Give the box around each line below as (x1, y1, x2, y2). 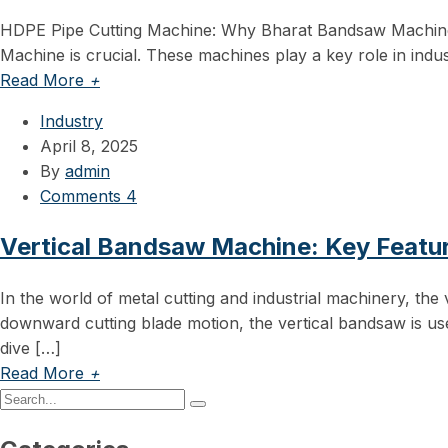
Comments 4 (40, 185, 137, 206)
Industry (40, 110, 103, 131)
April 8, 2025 (40, 135, 138, 156)
